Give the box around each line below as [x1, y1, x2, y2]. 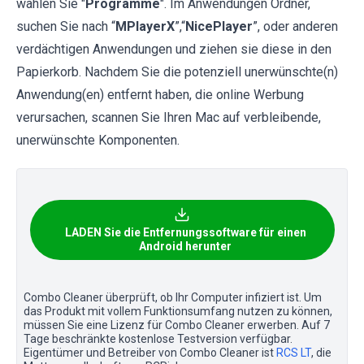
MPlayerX [115, 18, 175, 34]
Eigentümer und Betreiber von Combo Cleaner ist [24, 345, 276, 359]
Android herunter [139, 239, 232, 253]
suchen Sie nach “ [16, 18, 115, 34]
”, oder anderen [253, 18, 338, 34]
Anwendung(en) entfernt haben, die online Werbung [16, 86, 304, 102]
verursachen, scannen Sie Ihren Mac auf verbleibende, [16, 109, 321, 125]
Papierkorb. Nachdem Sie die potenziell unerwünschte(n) [16, 63, 338, 80]
